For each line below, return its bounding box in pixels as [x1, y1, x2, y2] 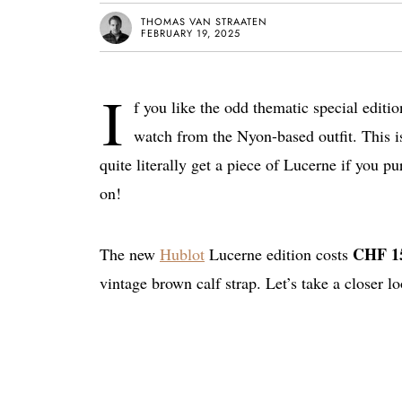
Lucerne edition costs [205, 243, 353, 265]
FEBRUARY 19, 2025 [141, 25, 240, 40]
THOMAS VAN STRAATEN [141, 13, 267, 29]
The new [100, 243, 160, 265]
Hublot [160, 243, 205, 265]
